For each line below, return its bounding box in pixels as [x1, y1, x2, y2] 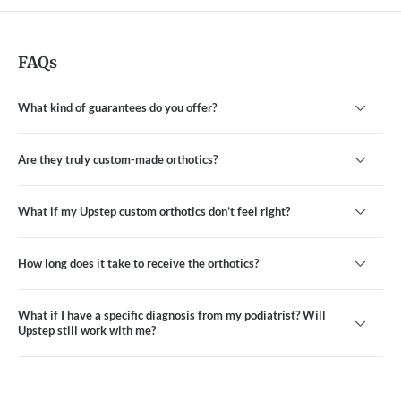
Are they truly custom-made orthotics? [18, 152, 218, 166]
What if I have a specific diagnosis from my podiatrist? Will [18, 308, 326, 322]
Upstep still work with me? [18, 323, 156, 337]
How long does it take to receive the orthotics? [18, 256, 259, 270]
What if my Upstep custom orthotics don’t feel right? [18, 204, 290, 218]
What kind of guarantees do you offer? [18, 100, 217, 115]
